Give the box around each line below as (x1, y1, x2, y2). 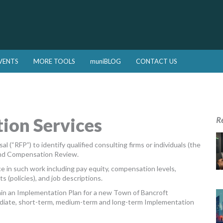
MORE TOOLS (33, 57, 75, 65)
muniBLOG (90, 57, 121, 65)
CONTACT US (136, 57, 177, 65)
